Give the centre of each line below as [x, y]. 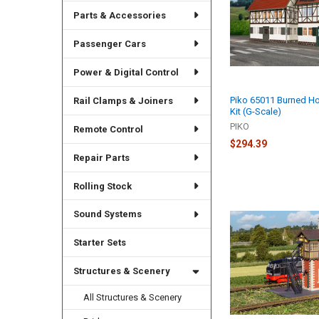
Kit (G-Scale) [256, 112]
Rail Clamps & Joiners [123, 100]
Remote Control [108, 129]
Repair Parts [101, 157]
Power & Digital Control [126, 72]
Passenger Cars [109, 43]
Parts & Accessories [119, 15]
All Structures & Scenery [133, 298]
